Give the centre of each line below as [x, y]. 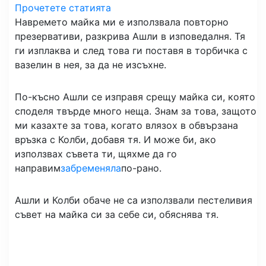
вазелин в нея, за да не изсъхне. [91, 65]
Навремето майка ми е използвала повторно [122, 22]
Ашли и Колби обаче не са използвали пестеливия [134, 200]
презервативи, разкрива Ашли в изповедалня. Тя [130, 36]
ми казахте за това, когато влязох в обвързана [126, 125]
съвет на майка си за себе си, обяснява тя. [117, 214]
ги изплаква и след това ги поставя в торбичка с [131, 50]
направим [38, 168]
